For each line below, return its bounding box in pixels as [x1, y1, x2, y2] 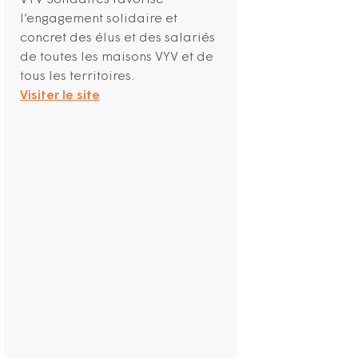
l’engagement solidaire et [20, 13, 177, 26]
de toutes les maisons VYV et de [20, 51, 213, 65]
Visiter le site [20, 89, 100, 103]
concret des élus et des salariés [20, 32, 215, 46]
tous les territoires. [20, 70, 134, 84]
